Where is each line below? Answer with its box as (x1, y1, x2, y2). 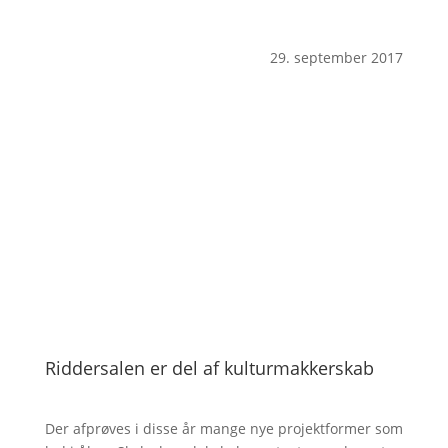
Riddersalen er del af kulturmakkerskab (44, 356, 374, 380)
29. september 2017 (270, 48, 404, 67)
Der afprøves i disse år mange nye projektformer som (44, 419, 403, 438)
